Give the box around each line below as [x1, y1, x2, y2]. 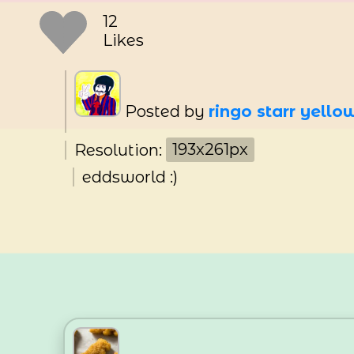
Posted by [121, 102, 209, 121]
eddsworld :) [82, 167, 178, 186]
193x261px [172, 140, 248, 160]
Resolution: [74, 140, 166, 160]
